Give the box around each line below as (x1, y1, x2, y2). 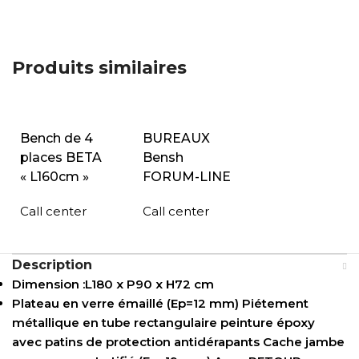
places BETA (20, 150, 102, 165)
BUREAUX (142, 131, 210, 146)
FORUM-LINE (142, 169, 231, 184)
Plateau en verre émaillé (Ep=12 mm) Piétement (12, 296, 309, 311)
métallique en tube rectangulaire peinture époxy (12, 315, 316, 330)
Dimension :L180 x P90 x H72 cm (12, 276, 215, 292)
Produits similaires (12, 57, 187, 79)
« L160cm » (20, 169, 89, 184)
